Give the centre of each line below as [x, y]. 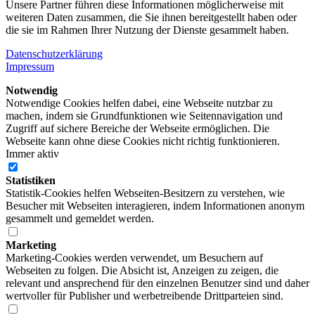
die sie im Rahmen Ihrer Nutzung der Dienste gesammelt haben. [147, 30]
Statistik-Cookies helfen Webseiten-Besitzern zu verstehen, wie [145, 193]
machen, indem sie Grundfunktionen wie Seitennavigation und [144, 116]
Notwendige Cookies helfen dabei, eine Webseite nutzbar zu [139, 103]
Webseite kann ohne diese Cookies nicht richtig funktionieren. [143, 141]
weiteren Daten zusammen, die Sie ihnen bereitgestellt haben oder [151, 18]
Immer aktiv [32, 154]
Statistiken [31, 181]
